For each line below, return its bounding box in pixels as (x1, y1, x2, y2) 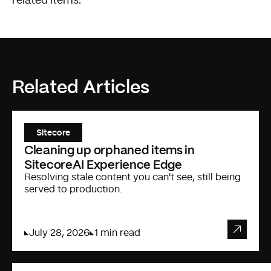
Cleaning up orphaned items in (24, 142, 195, 158)
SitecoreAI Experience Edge (24, 156, 182, 172)
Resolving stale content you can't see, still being (24, 172, 241, 183)
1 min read (94, 228, 140, 238)
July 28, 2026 (29, 228, 90, 238)
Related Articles (12, 74, 149, 98)
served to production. (24, 184, 122, 195)
